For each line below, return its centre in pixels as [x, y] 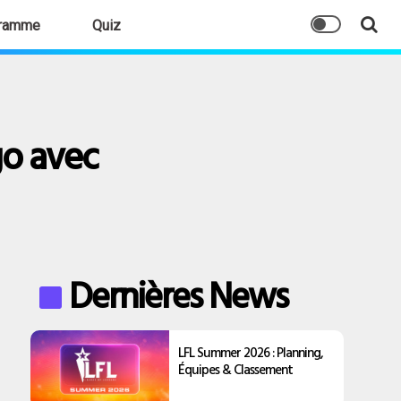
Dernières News [179, 294]
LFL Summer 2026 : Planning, [251, 352]
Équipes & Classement [236, 369]
